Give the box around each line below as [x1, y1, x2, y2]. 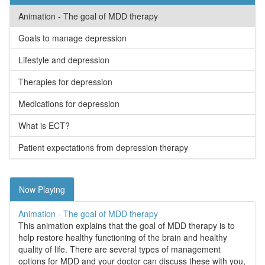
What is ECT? [18, 119, 70, 132]
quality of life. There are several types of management [18, 243, 221, 256]
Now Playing [19, 183, 65, 196]
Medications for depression [18, 98, 119, 110]
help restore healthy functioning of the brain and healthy [18, 231, 227, 244]
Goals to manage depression [18, 32, 127, 44]
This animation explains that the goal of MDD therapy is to [18, 219, 235, 232]
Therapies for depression [18, 76, 112, 88]
